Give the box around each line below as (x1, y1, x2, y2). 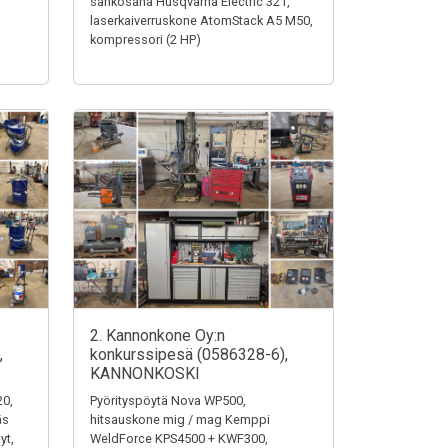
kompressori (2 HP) (90, 32, 201, 47)
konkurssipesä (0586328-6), (90, 345, 288, 364)
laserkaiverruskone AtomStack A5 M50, (90, 13, 313, 28)
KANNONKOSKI (90, 364, 200, 383)
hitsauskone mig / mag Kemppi (90, 412, 270, 427)
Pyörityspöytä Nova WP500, (90, 393, 246, 408)
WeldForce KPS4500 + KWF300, (90, 431, 268, 446)
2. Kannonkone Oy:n (90, 326, 225, 345)
